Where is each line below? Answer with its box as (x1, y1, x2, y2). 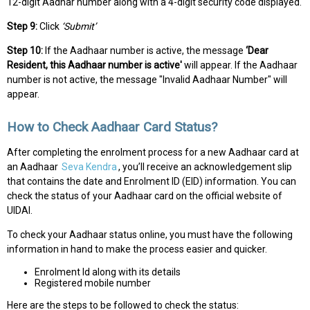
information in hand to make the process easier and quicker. (7, 244, 267, 255)
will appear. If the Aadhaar (182, 59, 298, 71)
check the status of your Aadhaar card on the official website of (7, 190, 282, 202)
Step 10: (7, 44, 43, 56)
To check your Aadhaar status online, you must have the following (7, 229, 293, 241)
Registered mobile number (35, 277, 151, 289)
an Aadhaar (7, 161, 60, 173)
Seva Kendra (62, 161, 117, 173)
